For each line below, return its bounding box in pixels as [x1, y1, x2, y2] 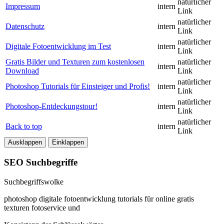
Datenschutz [5, 22, 44, 31]
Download [5, 66, 39, 75]
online [155, 194, 175, 203]
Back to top [5, 122, 42, 131]
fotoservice [31, 203, 66, 212]
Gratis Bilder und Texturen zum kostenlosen [5, 57, 144, 66]
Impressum [5, 2, 40, 11]
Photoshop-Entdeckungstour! [5, 102, 97, 111]
